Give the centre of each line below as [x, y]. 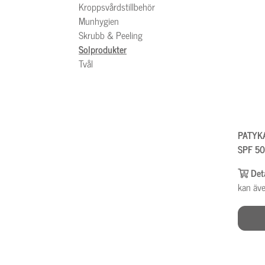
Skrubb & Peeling [111, 35]
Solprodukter [103, 49]
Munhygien [99, 21]
